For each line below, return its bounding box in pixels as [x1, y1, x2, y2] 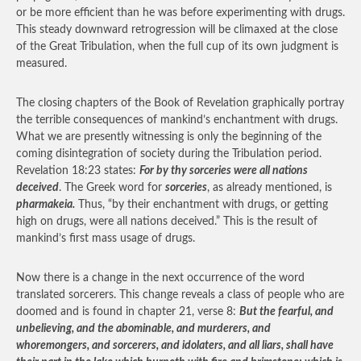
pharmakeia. [16, 199, 75, 210]
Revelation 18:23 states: [16, 165, 139, 176]
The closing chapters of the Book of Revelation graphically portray [16, 98, 344, 109]
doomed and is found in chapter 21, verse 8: [16, 306, 239, 317]
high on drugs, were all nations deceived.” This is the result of [16, 216, 317, 227]
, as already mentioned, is [207, 182, 332, 193]
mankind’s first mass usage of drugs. [16, 233, 195, 244]
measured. [16, 58, 67, 69]
